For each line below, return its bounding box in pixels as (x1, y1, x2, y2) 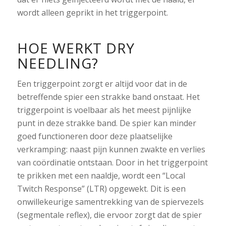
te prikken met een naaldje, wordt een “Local (17, 170, 185, 182)
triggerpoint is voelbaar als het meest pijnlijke (17, 104, 191, 116)
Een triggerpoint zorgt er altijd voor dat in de (17, 78, 187, 90)
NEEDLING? (17, 53, 98, 73)
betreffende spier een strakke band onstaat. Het (17, 91, 200, 103)
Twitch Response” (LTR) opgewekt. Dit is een (17, 183, 186, 195)
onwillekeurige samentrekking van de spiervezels (17, 196, 204, 208)
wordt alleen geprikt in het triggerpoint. (17, 7, 168, 18)
